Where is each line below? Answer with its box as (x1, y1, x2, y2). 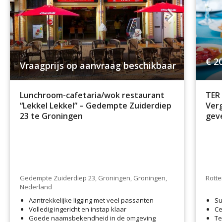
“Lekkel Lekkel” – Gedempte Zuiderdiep (20, 100, 171, 111)
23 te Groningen (20, 111, 83, 122)
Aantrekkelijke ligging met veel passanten (29, 195, 154, 205)
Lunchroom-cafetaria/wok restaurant (20, 90, 165, 101)
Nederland (20, 182, 52, 192)
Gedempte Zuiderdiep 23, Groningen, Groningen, (20, 173, 167, 183)
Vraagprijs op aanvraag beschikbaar (20, 59, 176, 72)
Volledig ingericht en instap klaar (29, 204, 126, 214)
